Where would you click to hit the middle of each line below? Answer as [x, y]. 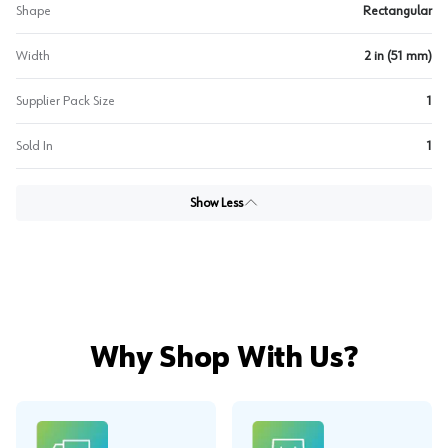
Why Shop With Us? [224, 359]
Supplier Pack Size [65, 101]
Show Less [216, 203]
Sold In [34, 146]
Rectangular [397, 11]
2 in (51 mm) [398, 56]
